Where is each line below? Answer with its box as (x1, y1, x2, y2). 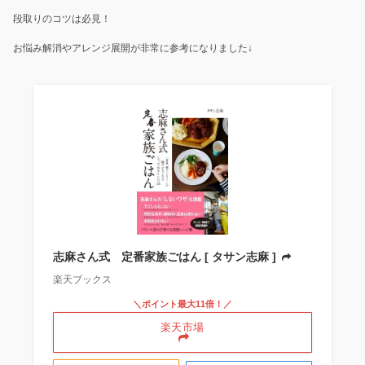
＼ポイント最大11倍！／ (132, 299, 232, 310)
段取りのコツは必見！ (13, 13, 111, 25)
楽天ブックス (52, 274, 112, 286)
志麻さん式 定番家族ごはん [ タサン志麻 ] (52, 250, 279, 264)
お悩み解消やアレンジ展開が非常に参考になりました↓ (13, 42, 253, 55)
